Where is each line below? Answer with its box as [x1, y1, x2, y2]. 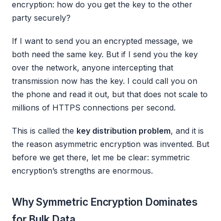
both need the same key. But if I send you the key [12, 49, 198, 60]
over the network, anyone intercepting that [12, 63, 173, 73]
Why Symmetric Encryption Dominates [12, 196, 198, 209]
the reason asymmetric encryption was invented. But [12, 139, 209, 149]
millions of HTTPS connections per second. [12, 103, 176, 113]
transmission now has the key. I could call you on [12, 76, 197, 86]
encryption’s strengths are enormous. [12, 166, 153, 176]
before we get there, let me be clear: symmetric [12, 152, 190, 163]
